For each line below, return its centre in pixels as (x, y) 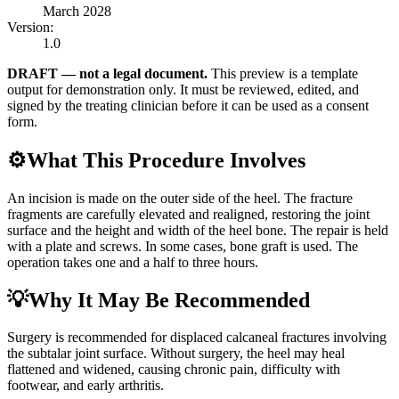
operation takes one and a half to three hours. (133, 262)
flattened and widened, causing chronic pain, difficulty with (174, 370)
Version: (30, 27)
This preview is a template (285, 73)
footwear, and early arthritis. (85, 386)
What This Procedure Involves (166, 160)
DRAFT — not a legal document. (107, 73)
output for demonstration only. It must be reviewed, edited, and (183, 89)
